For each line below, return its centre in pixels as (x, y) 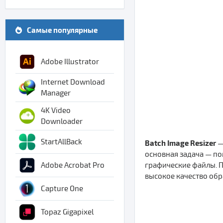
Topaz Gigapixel (67, 212)
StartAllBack (61, 142)
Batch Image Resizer (180, 143)
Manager (56, 93)
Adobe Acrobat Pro (73, 165)
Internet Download (73, 82)
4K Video (56, 111)
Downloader (62, 121)
